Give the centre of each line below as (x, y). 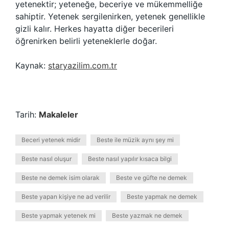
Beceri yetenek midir (51, 140)
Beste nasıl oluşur (47, 159)
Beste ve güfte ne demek (152, 178)
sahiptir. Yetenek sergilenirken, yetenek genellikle (110, 16)
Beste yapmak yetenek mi (59, 215)
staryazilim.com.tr (83, 65)
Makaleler (59, 114)
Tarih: (27, 114)
